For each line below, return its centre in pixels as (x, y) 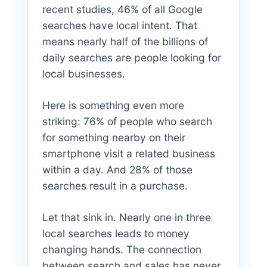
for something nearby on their (114, 138)
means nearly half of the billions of (125, 42)
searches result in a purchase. (115, 186)
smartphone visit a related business (128, 154)
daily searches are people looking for (131, 58)
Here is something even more (113, 105)
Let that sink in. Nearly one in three (126, 218)
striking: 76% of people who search (127, 122)
